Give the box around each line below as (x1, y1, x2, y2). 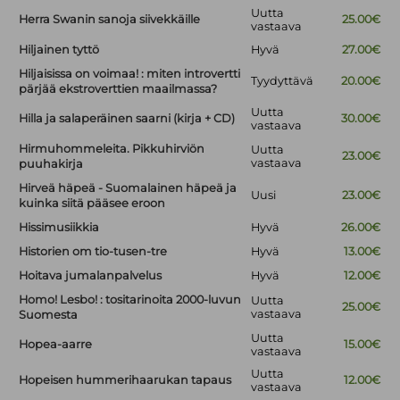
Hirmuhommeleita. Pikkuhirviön (19, 142, 205, 156)
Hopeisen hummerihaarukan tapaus (19, 373, 232, 387)
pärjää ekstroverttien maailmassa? (19, 82, 218, 96)
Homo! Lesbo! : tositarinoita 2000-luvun (19, 293, 242, 307)
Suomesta (19, 308, 79, 322)
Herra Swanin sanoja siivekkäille (19, 12, 201, 27)
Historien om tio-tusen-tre (19, 245, 168, 259)
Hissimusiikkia (19, 221, 100, 235)
